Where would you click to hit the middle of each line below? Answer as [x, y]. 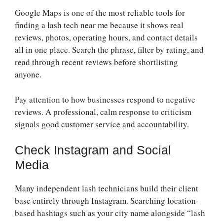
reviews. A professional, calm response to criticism [103, 111]
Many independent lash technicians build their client [107, 188]
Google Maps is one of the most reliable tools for [100, 13]
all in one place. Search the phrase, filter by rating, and [109, 50]
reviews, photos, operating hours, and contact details [106, 37]
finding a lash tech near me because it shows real [99, 25]
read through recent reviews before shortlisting [96, 62]
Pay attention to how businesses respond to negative [105, 99]
